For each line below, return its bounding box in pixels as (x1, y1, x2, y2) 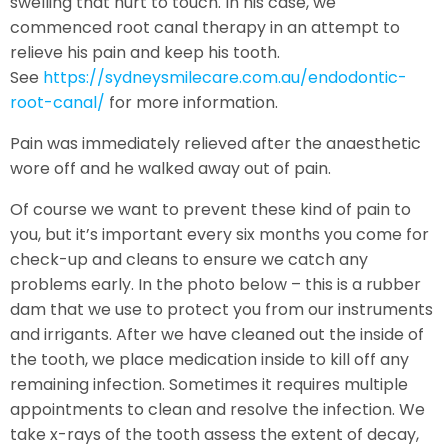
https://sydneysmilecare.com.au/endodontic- (43, 65, 407, 89)
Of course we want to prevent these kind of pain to (10, 197, 411, 221)
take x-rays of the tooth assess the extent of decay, (10, 422, 419, 446)
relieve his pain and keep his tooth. (10, 40, 280, 64)
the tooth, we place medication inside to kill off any (10, 347, 409, 371)
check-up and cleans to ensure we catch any (10, 247, 368, 271)
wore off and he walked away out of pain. (10, 156, 331, 180)
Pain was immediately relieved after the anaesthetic (10, 131, 421, 155)
